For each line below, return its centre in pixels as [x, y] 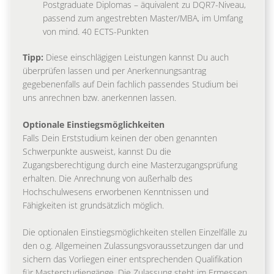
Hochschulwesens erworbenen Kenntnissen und [116, 191]
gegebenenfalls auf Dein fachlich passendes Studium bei [130, 84]
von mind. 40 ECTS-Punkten [96, 31]
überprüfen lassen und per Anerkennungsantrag [114, 70]
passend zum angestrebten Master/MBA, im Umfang [143, 18]
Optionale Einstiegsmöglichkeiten [94, 124]
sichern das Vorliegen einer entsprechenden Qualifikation [132, 259]
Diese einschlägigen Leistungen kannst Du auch [136, 57]
